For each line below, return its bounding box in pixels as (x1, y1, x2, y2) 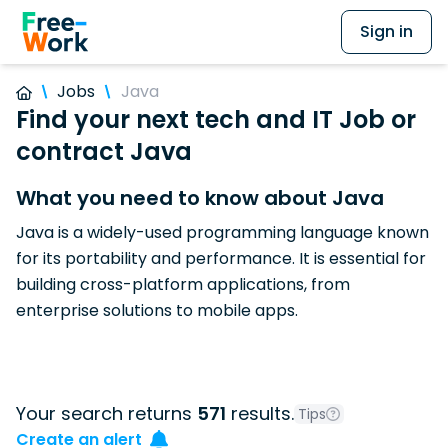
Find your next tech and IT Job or (16, 103, 416, 136)
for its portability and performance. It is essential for (16, 247, 426, 270)
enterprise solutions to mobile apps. (16, 299, 298, 322)
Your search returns (16, 401, 197, 426)
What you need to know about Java (16, 184, 384, 212)
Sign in (360, 20, 413, 43)
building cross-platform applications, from (16, 273, 350, 296)
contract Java (16, 135, 192, 168)
